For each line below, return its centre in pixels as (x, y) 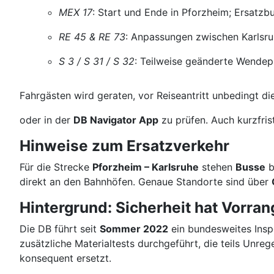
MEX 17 (76, 12)
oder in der (46, 120)
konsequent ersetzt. (65, 258)
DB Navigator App (116, 120)
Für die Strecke (56, 167)
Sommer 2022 (134, 229)
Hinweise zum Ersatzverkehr (124, 146)
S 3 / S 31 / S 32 (97, 61)
